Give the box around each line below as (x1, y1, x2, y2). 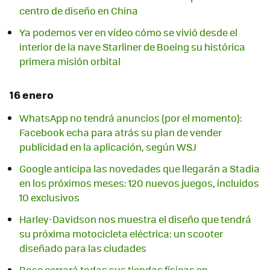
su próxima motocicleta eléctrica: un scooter (19, 226, 223, 240)
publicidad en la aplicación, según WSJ (19, 139, 196, 154)
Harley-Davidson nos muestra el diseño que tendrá (19, 212, 251, 226)
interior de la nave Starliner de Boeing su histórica (19, 39, 245, 54)
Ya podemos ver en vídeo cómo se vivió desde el (19, 25, 237, 39)
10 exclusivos (19, 190, 80, 204)
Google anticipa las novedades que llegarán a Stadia (19, 161, 260, 175)
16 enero (10, 86, 54, 102)
